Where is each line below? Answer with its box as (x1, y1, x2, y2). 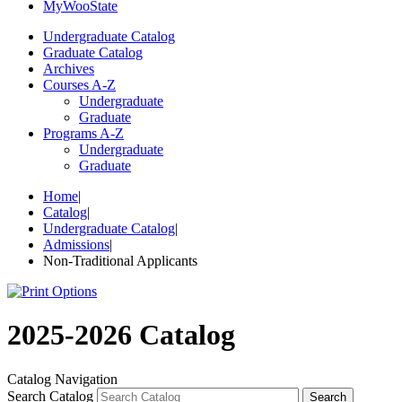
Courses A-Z (43, 77, 116, 92)
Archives (43, 61, 94, 76)
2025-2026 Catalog (7, 319, 235, 352)
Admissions (43, 237, 109, 252)
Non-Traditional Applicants (43, 253, 197, 268)
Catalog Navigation (7, 371, 118, 387)
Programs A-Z (43, 126, 124, 141)
